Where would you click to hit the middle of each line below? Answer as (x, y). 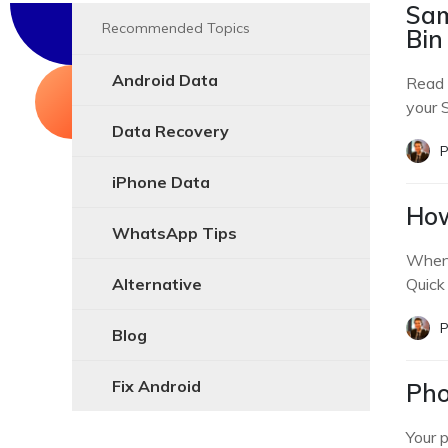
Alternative (157, 284)
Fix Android (156, 386)
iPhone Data (161, 182)
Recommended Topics (176, 28)
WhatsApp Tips (174, 233)
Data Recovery (170, 131)
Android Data (165, 80)
